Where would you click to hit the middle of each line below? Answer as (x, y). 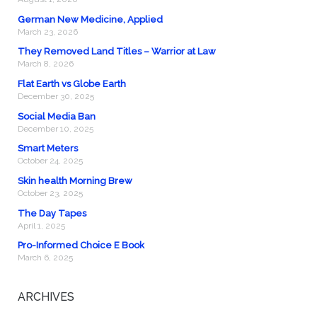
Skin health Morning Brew (75, 181)
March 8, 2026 (45, 64)
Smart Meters (47, 149)
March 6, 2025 (45, 258)
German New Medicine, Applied (90, 19)
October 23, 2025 (50, 194)
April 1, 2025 (41, 225)
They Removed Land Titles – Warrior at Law (116, 52)
